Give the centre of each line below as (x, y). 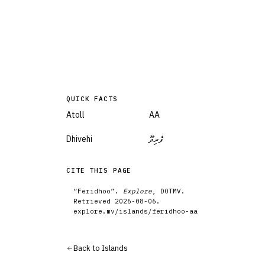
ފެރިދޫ (156, 139)
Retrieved (94, 201)
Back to (88, 248)
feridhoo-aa (175, 211)
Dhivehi (79, 139)
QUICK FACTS (92, 98)
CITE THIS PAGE (99, 170)
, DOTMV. (169, 191)
